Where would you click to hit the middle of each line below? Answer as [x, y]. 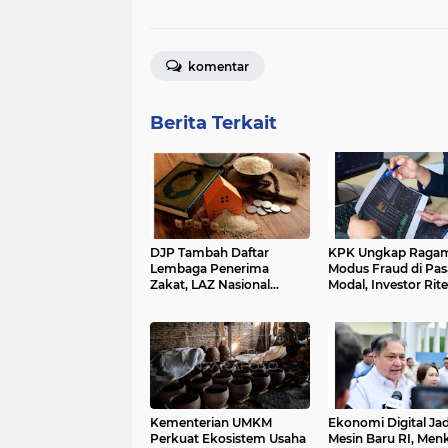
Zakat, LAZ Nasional [210, 285]
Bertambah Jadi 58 [207, 301]
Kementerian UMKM [211, 423]
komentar [217, 67]
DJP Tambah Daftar [209, 253]
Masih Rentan [368, 301]
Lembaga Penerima [209, 269]
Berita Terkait [213, 123]
